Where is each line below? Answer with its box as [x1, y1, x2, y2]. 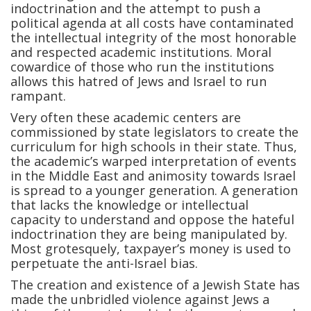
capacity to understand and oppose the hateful [10, 211, 294, 228]
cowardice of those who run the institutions [10, 58, 274, 76]
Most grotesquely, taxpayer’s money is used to [10, 240, 291, 258]
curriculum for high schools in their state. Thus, [10, 138, 297, 155]
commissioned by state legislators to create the [10, 124, 299, 141]
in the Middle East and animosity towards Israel [10, 167, 296, 185]
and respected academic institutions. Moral [10, 44, 271, 61]
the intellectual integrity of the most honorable [10, 29, 296, 47]
